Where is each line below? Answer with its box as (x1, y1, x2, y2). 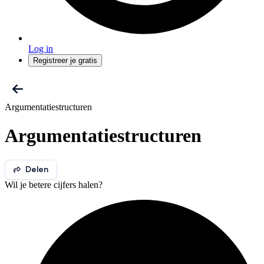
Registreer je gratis (33, 56, 97, 65)
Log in (28, 44, 53, 54)
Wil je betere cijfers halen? (5, 179, 103, 190)
